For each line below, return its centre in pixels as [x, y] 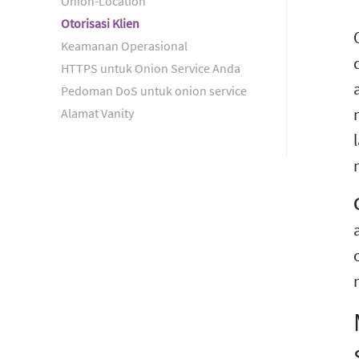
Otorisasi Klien [101, 23]
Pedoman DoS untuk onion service [154, 91]
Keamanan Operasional [125, 46]
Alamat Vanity [98, 113]
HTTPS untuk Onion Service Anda [151, 68]
